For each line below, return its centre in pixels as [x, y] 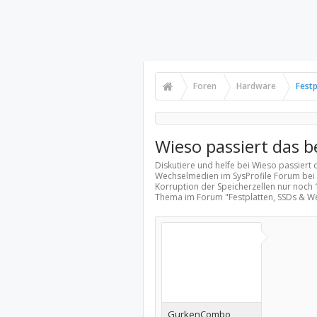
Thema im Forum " [191, 197]
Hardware [256, 86]
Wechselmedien [186, 176]
